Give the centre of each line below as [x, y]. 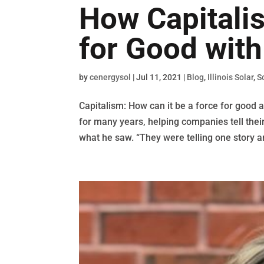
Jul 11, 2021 [159, 77]
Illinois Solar [231, 77]
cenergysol [110, 77]
